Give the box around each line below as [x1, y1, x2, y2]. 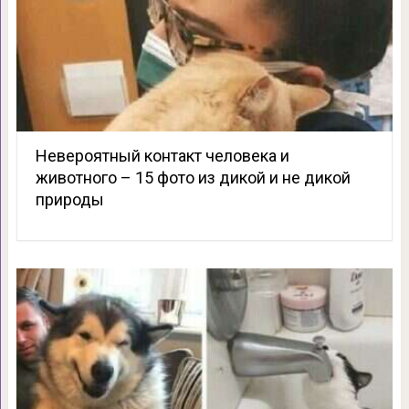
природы [35, 189, 104, 209]
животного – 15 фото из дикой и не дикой [35, 167, 351, 187]
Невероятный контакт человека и [35, 145, 289, 165]
